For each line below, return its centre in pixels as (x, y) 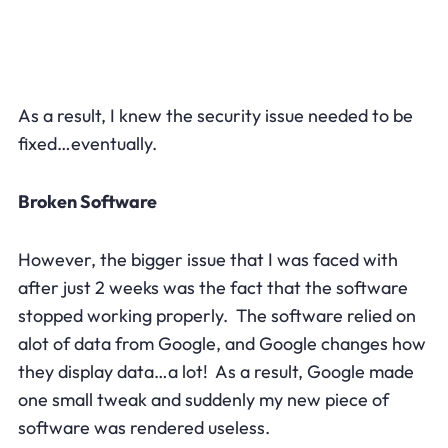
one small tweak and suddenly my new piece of (203, 399)
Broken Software (87, 201)
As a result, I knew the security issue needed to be (215, 115)
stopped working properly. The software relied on (216, 315)
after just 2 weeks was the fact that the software (212, 287)
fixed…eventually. (87, 143)
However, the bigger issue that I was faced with (207, 259)
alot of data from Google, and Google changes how (221, 343)
